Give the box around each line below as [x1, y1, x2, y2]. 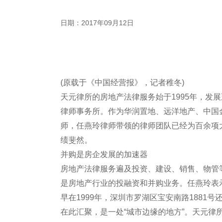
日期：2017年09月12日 [60, 19, 134, 27]
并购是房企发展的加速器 [60, 150, 148, 159]
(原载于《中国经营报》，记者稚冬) [60, 78, 190, 87]
